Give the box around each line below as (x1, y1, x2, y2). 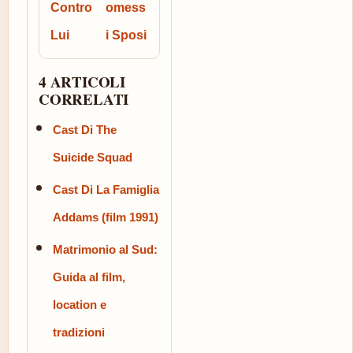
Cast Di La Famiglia (53, 183, 159, 196)
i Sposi (106, 28, 147, 42)
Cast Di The (53, 123, 117, 136)
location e (53, 298, 106, 311)
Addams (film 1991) (53, 210, 158, 224)
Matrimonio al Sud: (53, 243, 158, 256)
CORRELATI (39, 88, 129, 110)
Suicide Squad (53, 150, 132, 164)
